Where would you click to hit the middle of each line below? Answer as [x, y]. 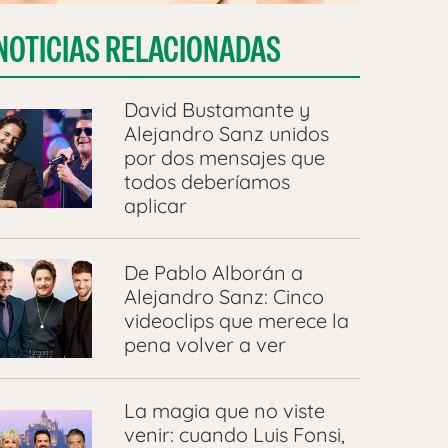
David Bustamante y [216, 110]
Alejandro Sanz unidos [226, 134]
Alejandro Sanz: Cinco [223, 296]
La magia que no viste [224, 411]
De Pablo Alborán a [213, 272]
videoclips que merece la [236, 320]
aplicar [155, 206]
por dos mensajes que [224, 158]
